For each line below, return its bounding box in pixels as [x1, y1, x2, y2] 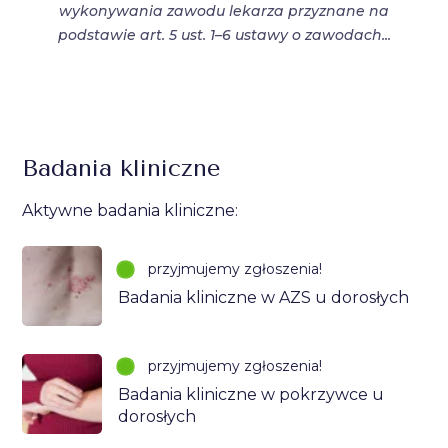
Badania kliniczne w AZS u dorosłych [118, 288, 410, 308]
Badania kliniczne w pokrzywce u [118, 385, 385, 405]
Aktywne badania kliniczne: [22, 200, 239, 220]
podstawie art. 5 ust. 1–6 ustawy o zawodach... [57, 25, 391, 44]
